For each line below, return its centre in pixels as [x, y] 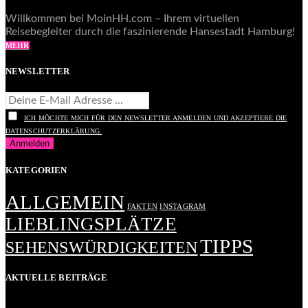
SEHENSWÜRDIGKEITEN [102, 247]
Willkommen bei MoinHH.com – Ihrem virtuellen [122, 18]
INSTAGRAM [183, 206]
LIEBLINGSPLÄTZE [91, 224]
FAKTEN [142, 206]
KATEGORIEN [36, 170]
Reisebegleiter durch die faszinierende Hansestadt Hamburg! [150, 31]
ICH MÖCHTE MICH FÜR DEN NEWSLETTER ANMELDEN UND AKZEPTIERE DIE [155, 118]
